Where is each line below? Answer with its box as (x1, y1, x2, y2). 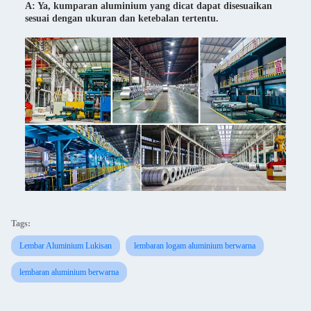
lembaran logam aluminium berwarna (134, 240, 255, 251)
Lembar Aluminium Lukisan (19, 240, 112, 251)
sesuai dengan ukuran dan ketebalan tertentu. (25, 13, 219, 24)
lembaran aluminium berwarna (19, 267, 119, 277)
